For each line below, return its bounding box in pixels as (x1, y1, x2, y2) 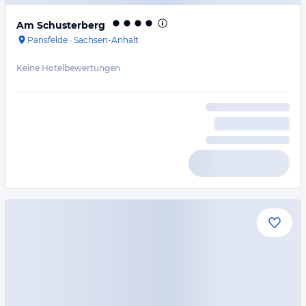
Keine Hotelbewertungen (16, 63, 120, 73)
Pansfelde (27, 35, 68, 45)
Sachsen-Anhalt (74, 35, 139, 45)
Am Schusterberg (16, 19, 105, 31)
